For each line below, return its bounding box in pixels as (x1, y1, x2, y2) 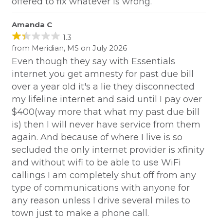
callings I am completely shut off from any (12, 170, 196, 181)
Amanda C (12, 20, 52, 30)
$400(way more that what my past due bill (12, 107, 200, 118)
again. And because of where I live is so (12, 132, 182, 143)
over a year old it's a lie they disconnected (12, 81, 195, 92)
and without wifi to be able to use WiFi (12, 157, 181, 168)
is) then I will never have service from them (12, 119, 200, 130)
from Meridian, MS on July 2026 (12, 43, 127, 53)
